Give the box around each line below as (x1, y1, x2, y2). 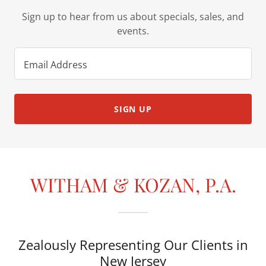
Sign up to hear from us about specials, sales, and (22, 10, 244, 23)
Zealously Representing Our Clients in (18, 236, 248, 254)
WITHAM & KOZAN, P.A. (30, 172, 236, 197)
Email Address (24, 58, 87, 71)
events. (117, 24, 149, 37)
